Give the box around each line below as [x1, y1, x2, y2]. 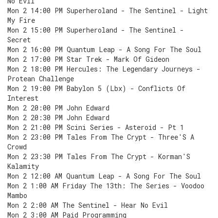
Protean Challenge [7, 74, 74, 83]
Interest [7, 93, 38, 103]
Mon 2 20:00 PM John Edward [7, 103, 109, 112]
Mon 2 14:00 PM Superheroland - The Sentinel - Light [7, 6, 208, 15]
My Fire [7, 16, 35, 25]
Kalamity [7, 162, 39, 171]
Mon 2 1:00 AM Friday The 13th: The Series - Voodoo [7, 181, 204, 190]
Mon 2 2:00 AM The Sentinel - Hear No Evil [7, 200, 168, 210]
